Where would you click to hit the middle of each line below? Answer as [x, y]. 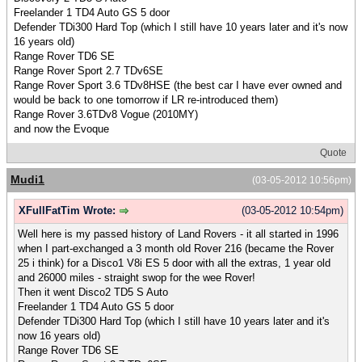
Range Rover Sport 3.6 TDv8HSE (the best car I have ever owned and [178, 86]
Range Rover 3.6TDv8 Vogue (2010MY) [106, 115]
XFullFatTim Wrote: [69, 211]
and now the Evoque [61, 129]
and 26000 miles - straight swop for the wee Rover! [137, 277]
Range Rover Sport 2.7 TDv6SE [88, 71]
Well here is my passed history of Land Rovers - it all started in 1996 [178, 234]
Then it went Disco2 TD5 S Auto [93, 292]
